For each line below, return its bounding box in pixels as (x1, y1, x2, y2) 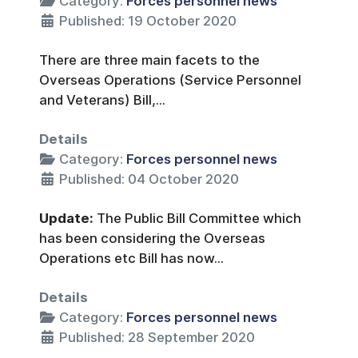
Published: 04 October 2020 (59, 171, 239, 188)
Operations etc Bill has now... (39, 250, 224, 267)
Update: (39, 210, 97, 227)
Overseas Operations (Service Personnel (39, 72, 301, 89)
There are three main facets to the (39, 52, 260, 69)
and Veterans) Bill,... (39, 92, 165, 109)
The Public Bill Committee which (97, 210, 301, 227)
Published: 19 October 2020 (59, 13, 237, 30)
